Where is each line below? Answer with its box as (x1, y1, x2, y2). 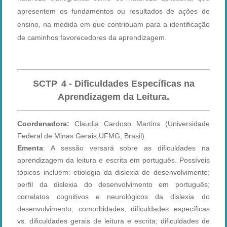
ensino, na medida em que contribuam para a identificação (17, 20, 210, 29)
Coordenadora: (17, 120, 75, 128)
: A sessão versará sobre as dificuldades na (43, 144, 210, 153)
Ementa (17, 144, 44, 153)
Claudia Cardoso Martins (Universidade (74, 120, 210, 128)
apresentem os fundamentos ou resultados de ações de (17, 7, 210, 16)
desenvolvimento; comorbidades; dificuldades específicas (17, 205, 210, 213)
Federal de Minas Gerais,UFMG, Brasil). (17, 132, 147, 140)
